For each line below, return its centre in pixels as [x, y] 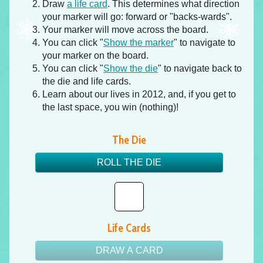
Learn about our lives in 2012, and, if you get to [139, 94]
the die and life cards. [87, 81]
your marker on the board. [95, 55]
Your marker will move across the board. [125, 29]
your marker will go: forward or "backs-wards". [137, 16]
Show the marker [139, 42]
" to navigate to [205, 42]
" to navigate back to [200, 68]
